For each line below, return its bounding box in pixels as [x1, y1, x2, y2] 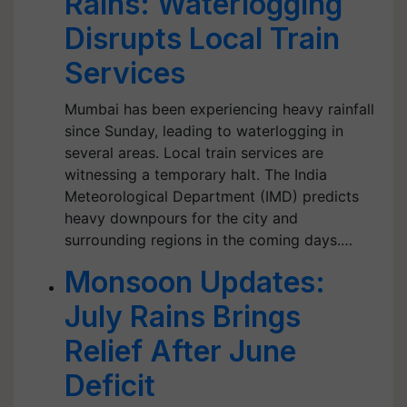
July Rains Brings [65, 299, 301, 334]
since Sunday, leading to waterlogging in [65, 122, 343, 140]
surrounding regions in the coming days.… [65, 231, 352, 249]
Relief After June [65, 333, 296, 369]
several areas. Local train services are [65, 144, 323, 162]
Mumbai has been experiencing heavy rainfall [65, 100, 374, 118]
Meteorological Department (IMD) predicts [65, 187, 359, 205]
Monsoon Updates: [65, 264, 325, 300]
